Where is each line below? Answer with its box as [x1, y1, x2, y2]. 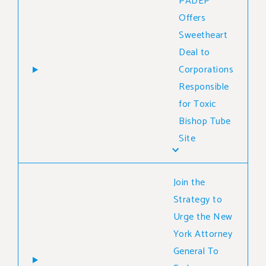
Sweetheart [179, 27, 227, 43]
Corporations [179, 61, 233, 78]
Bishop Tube [179, 113, 231, 129]
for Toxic [179, 96, 217, 112]
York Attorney [173, 226, 232, 242]
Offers [179, 9, 205, 26]
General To [173, 243, 219, 259]
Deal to [179, 44, 210, 61]
